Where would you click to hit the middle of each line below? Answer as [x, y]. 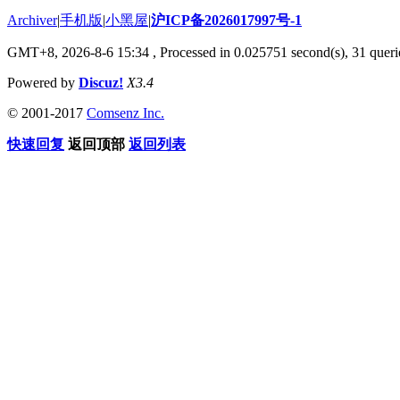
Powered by [43, 82]
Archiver [32, 20]
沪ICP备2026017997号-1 [226, 20]
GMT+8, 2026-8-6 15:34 [78, 52]
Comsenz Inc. [125, 112]
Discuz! [101, 82]
